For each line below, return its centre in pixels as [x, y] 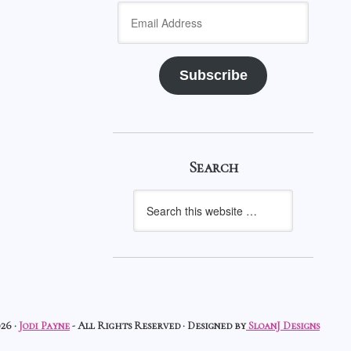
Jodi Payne [44, 326]
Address [140, 29]
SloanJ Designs [283, 326]
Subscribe [213, 75]
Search [213, 168]
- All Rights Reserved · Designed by [158, 326]
